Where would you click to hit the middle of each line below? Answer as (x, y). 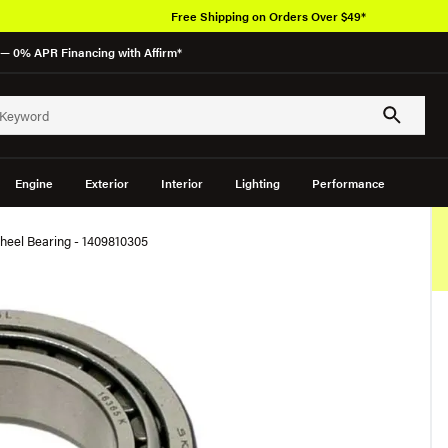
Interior (181, 183)
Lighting (257, 183)
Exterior (106, 183)
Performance (348, 183)
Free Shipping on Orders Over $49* (268, 16)
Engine (33, 183)
